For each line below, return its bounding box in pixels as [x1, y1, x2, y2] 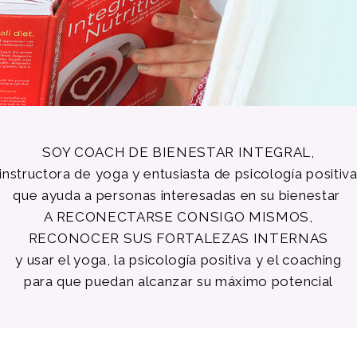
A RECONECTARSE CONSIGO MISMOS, [44, 208, 313, 225]
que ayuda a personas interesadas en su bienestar [13, 186, 344, 203]
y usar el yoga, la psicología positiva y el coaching [15, 251, 342, 268]
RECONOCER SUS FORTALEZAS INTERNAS [28, 229, 329, 246]
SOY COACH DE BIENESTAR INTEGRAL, [42, 143, 315, 160]
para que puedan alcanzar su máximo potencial [24, 273, 333, 289]
